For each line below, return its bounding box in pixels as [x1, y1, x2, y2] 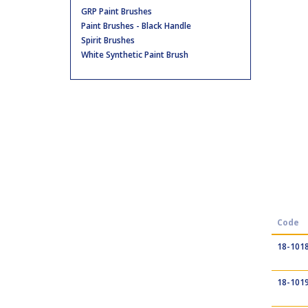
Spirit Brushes [81, 34, 135, 46]
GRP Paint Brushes [81, 5, 152, 17]
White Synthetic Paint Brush [81, 49, 188, 60]
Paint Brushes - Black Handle [81, 20, 191, 32]
